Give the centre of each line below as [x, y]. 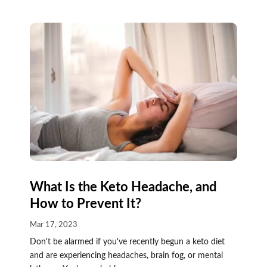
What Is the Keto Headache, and [123, 187]
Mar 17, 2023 [53, 225]
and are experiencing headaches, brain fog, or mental [126, 255]
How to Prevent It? [85, 204]
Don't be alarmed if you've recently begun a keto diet [127, 242]
